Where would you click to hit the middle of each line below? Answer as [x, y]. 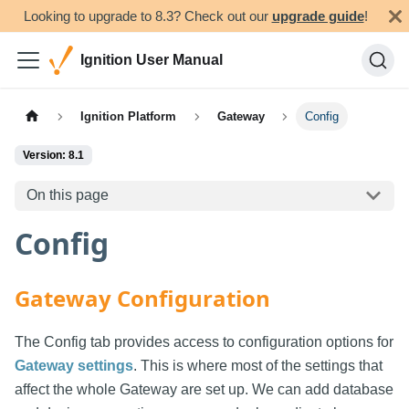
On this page [67, 195]
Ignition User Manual [152, 60]
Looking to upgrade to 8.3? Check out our [147, 16]
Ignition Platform [129, 117]
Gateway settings [74, 365]
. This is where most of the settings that [258, 365]
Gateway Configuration [142, 298]
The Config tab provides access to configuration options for [204, 341]
